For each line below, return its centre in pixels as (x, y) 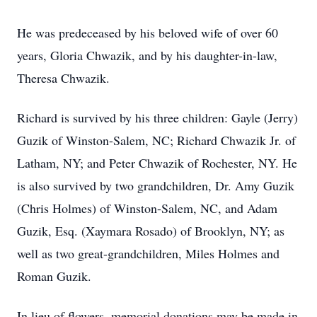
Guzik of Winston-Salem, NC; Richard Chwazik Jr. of (156, 140)
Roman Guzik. (54, 276)
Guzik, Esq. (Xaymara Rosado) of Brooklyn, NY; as (151, 231)
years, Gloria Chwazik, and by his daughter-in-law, (147, 55)
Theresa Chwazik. (63, 78)
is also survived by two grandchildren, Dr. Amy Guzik (156, 185)
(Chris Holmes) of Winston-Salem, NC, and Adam (147, 208)
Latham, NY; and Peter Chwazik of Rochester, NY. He (157, 163)
